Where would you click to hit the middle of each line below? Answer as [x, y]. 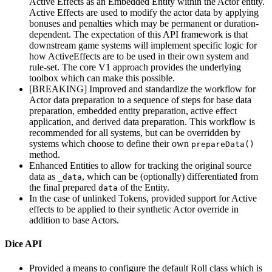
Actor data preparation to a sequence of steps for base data [140, 100]
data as [43, 177]
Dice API [23, 244]
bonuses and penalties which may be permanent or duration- [144, 24]
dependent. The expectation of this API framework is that [138, 35]
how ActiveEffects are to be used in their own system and [139, 56]
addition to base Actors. [74, 220]
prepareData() [223, 144]
